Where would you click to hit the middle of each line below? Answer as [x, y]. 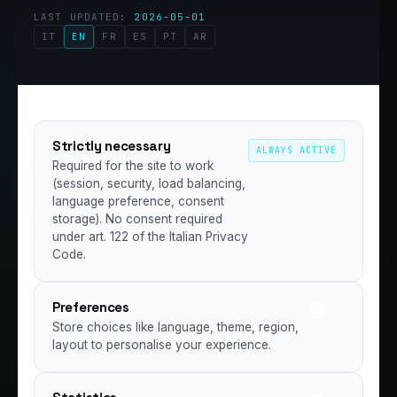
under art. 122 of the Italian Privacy [150, 236]
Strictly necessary [112, 145]
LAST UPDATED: [84, 16]
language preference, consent [138, 201]
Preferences [91, 307]
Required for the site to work [133, 165]
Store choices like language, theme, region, [175, 327]
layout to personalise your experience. [162, 344]
